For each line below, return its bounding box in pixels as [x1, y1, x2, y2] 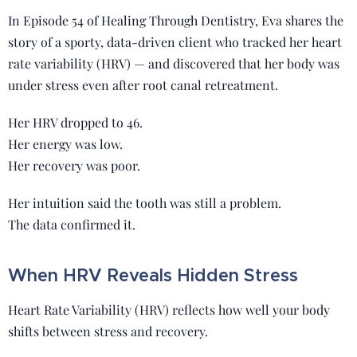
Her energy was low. [8, 135, 123, 152]
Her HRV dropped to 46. [8, 114, 143, 131]
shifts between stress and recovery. [8, 323, 208, 339]
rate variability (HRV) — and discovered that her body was [8, 55, 339, 72]
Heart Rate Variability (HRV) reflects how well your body [8, 301, 330, 318]
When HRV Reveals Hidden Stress [8, 265, 298, 286]
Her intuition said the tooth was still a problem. [8, 194, 281, 211]
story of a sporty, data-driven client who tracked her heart [8, 33, 342, 50]
